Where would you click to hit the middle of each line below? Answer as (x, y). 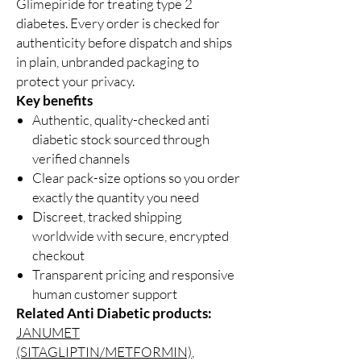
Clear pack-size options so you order (136, 178)
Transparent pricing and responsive (133, 275)
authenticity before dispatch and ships (124, 43)
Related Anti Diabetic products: (114, 313)
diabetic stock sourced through (121, 139)
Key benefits (54, 101)
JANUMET (48, 333)
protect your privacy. (75, 81)
